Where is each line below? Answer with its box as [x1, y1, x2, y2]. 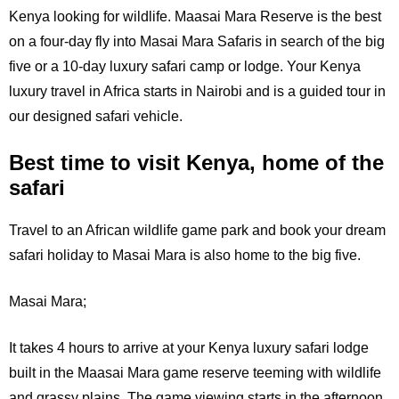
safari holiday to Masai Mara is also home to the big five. [9, 248, 364, 264]
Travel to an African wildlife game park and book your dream [9, 223, 386, 239]
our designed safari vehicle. [9, 109, 183, 125]
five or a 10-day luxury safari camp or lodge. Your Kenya [9, 59, 361, 75]
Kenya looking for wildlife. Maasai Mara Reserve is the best [9, 9, 381, 25]
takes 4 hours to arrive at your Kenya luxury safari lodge [16, 340, 369, 356]
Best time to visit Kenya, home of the [9, 151, 384, 175]
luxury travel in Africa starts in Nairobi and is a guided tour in [9, 84, 386, 100]
